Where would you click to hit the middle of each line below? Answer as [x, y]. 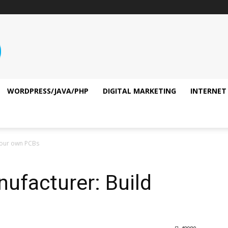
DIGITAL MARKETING [139, 91]
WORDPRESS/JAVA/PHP [48, 91]
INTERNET [208, 91]
